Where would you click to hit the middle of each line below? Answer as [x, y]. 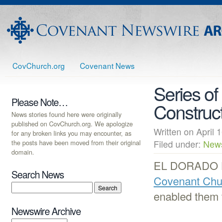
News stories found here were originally [66, 114]
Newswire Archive [46, 211]
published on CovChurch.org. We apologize [72, 123]
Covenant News [107, 65]
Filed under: [178, 144]
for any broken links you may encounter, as [71, 133]
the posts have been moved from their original [76, 142]
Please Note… [40, 102]
